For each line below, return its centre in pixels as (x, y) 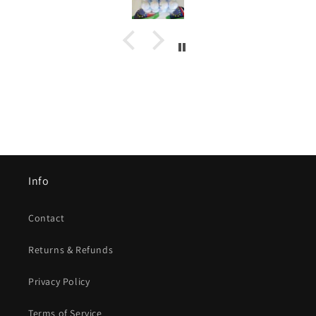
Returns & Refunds (71, 250)
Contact (47, 218)
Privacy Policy (59, 281)
